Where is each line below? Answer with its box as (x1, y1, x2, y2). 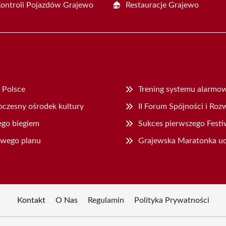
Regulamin (87, 196, 124, 204)
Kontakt (17, 196, 45, 204)
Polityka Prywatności (134, 196, 209, 204)
